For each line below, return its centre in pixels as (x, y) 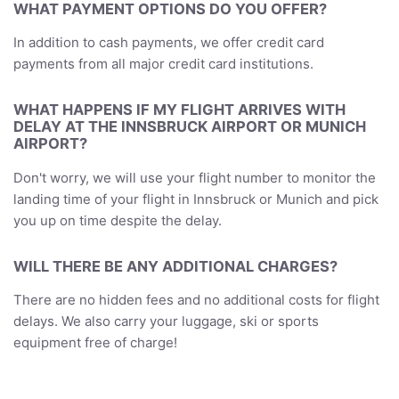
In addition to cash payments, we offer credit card (169, 43)
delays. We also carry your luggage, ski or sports (166, 322)
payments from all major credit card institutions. (163, 64)
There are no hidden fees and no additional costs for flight (196, 300)
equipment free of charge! (95, 343)
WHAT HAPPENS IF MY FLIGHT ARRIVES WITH (179, 110)
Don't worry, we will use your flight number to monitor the (195, 177)
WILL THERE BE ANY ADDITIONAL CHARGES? (175, 266)
